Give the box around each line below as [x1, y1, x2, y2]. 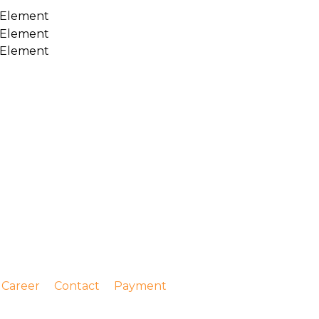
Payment [114, 279, 167, 293]
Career [1, 279, 40, 293]
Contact [54, 279, 100, 293]
